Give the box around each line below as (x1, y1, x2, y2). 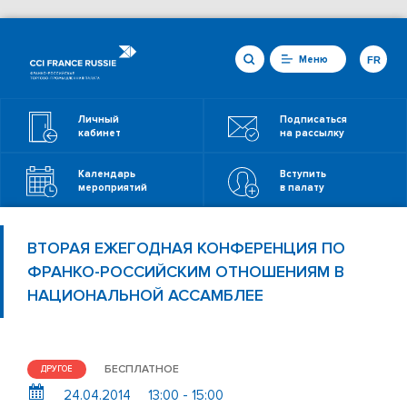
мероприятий (78, 182, 147, 194)
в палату (280, 182, 324, 194)
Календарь (78, 168, 135, 180)
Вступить (280, 168, 326, 180)
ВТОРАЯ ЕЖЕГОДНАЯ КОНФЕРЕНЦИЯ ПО (27, 238, 345, 258)
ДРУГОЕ (41, 363, 73, 374)
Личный (78, 114, 119, 125)
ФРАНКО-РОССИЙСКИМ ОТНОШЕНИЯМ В (27, 262, 344, 282)
